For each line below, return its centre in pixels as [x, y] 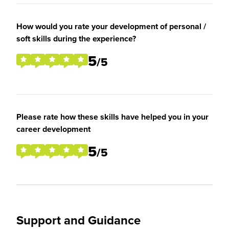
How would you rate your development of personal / [111, 26]
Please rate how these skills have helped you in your [112, 117]
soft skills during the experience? [76, 39]
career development [53, 129]
